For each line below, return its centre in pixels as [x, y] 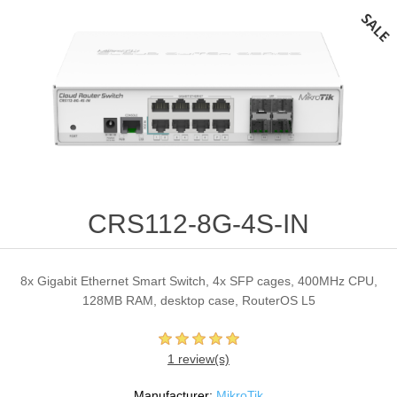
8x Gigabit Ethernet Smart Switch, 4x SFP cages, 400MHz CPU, [198, 281]
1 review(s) [198, 359]
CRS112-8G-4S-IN [198, 224]
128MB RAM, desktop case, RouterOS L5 [198, 301]
